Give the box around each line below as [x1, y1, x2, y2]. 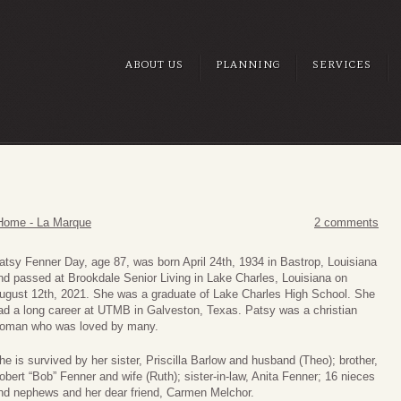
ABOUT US [125, 58, 183, 71]
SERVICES [312, 58, 371, 71]
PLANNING [216, 58, 280, 71]
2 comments [314, 216, 379, 230]
